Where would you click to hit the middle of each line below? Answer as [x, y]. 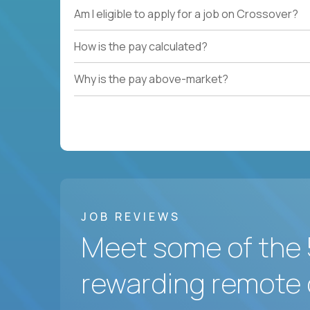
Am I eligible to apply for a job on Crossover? [186, 13]
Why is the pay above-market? [151, 79]
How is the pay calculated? [141, 46]
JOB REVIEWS [131, 216]
